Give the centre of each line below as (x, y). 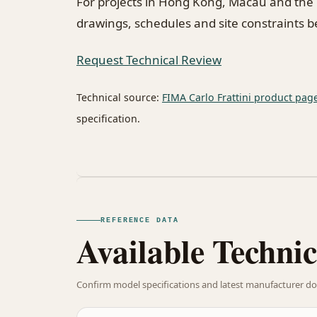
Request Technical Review (149, 60)
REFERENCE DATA (140, 220)
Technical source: (119, 98)
